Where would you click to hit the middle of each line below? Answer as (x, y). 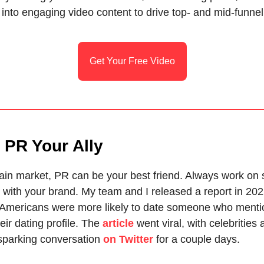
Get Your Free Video (132, 61)
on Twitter (128, 240)
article (118, 224)
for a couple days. (197, 240)
